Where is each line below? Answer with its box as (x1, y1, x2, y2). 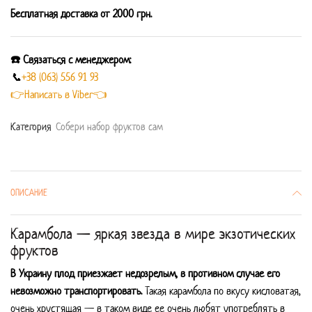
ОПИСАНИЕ (10, 186, 47, 198)
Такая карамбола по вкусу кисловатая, (142, 283, 301, 298)
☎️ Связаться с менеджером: (10, 52, 131, 68)
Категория (10, 119, 54, 133)
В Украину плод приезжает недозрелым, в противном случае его (10, 265, 280, 281)
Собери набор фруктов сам (56, 119, 163, 133)
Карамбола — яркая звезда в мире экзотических (10, 223, 295, 243)
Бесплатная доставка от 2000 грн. (10, 6, 152, 22)
